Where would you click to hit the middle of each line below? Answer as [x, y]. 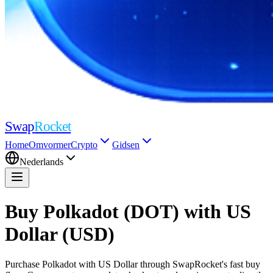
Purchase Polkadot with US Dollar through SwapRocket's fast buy [133, 264]
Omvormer [50, 145]
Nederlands [41, 162]
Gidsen [126, 145]
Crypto [84, 145]
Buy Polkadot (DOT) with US [128, 212]
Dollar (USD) [60, 234]
